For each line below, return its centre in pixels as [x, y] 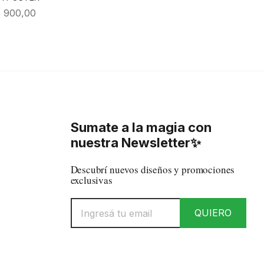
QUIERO [213, 213]
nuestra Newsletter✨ [136, 143]
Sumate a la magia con [141, 127]
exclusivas [91, 180]
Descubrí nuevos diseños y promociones [153, 169]
